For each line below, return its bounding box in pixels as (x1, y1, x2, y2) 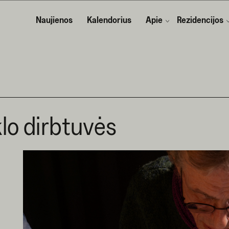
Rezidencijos (176, 14, 224, 25)
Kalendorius (87, 14, 132, 25)
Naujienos (36, 14, 73, 25)
